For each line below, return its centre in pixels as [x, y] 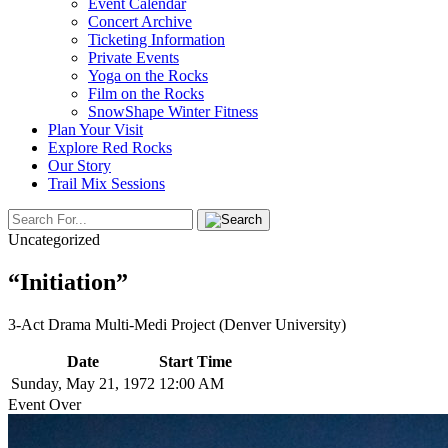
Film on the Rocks [146, 93]
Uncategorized [54, 239]
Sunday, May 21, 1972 [83, 383]
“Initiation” [68, 281]
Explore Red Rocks [110, 147]
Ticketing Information [156, 39]
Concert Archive [140, 21]
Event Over [44, 404]
